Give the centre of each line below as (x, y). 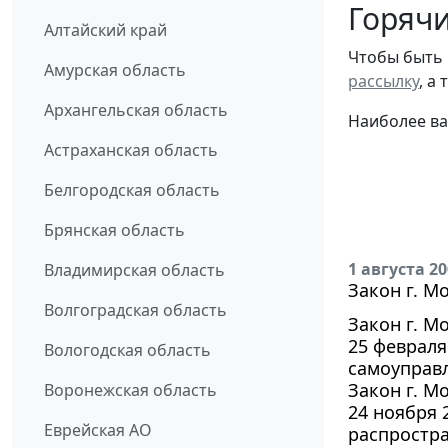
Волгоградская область (135, 310)
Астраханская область (131, 150)
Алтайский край (105, 30)
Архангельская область (136, 110)
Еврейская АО (98, 430)
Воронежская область (130, 390)
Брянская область (114, 230)
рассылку (383, 80)
